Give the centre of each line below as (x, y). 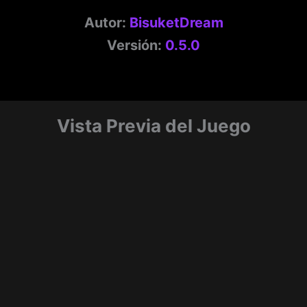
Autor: (107, 23)
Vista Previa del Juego (153, 126)
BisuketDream (176, 23)
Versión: (136, 46)
